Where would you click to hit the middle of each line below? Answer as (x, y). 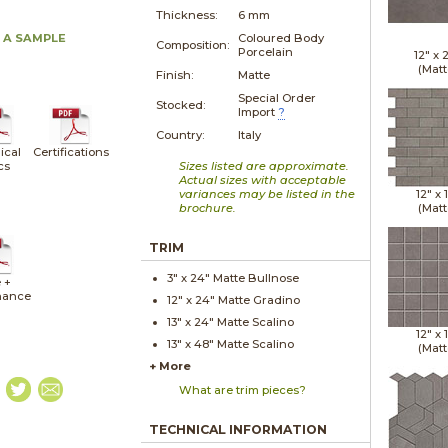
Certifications (70, 151)
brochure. (208, 207)
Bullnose (274, 277)
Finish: (175, 74)
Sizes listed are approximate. (264, 165)
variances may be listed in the (267, 193)
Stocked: (181, 104)
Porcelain (266, 51)
